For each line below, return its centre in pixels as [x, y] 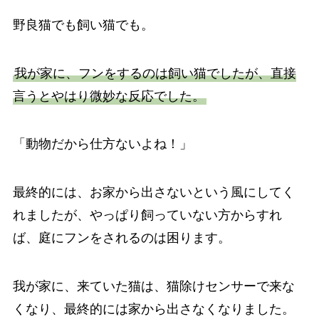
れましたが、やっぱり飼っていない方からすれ [147, 215]
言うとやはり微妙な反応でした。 [109, 96]
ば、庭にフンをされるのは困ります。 [121, 238]
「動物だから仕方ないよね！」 [102, 144]
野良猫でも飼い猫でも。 [83, 25]
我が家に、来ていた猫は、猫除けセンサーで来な [153, 287]
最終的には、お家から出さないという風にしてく [153, 193]
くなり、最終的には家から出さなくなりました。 [153, 309]
